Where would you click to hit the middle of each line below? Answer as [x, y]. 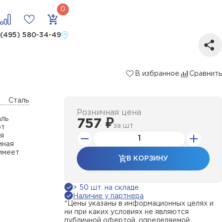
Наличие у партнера [108, 196]
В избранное [157, 74]
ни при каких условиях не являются [127, 212]
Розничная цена [109, 113]
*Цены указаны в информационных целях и [139, 204]
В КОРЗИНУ [147, 158]
